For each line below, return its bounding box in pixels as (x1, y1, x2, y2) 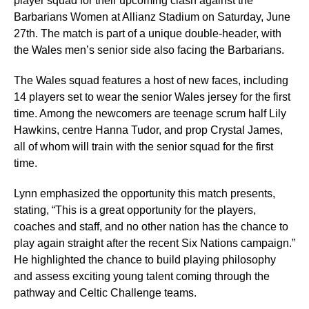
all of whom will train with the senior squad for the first (14, 141, 273, 153)
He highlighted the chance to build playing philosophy (14, 254, 276, 266)
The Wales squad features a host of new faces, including (14, 74, 288, 87)
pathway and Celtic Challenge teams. (14, 287, 197, 299)
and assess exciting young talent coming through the (14, 270, 270, 283)
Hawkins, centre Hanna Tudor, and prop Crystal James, (14, 124, 283, 137)
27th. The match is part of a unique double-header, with (14, 28, 281, 40)
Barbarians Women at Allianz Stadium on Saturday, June (14, 11, 290, 23)
